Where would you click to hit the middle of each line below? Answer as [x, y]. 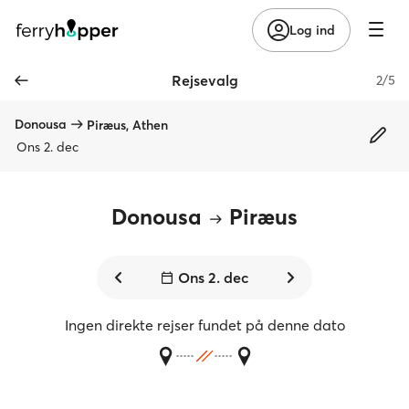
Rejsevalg [204, 80]
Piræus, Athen [127, 125]
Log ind [312, 30]
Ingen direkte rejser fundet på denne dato [204, 325]
